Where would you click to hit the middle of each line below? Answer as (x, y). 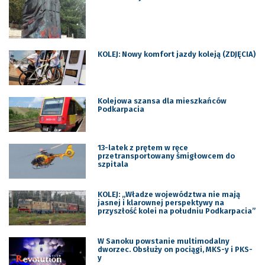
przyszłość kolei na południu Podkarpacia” (176, 211)
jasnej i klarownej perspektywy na (161, 202)
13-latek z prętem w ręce (143, 148)
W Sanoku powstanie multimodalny (163, 241)
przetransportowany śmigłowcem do (166, 156)
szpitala (113, 164)
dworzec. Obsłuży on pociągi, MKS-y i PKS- (175, 249)
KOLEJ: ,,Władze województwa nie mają (169, 194)
